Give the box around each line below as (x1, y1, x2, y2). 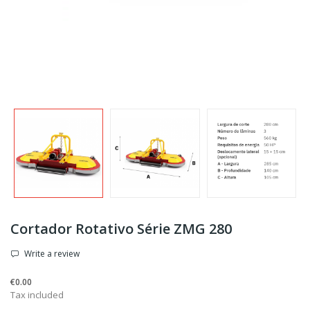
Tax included (10, 289, 64, 302)
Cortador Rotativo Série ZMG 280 (10, 219, 232, 239)
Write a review (22, 248, 80, 260)
